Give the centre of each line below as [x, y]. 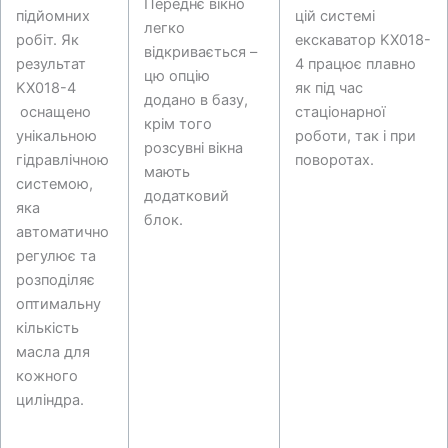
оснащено [53, 112]
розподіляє [55, 280]
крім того [177, 123]
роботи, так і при [355, 136]
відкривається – [200, 51]
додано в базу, [195, 99]
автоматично [62, 232]
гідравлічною [62, 160]
